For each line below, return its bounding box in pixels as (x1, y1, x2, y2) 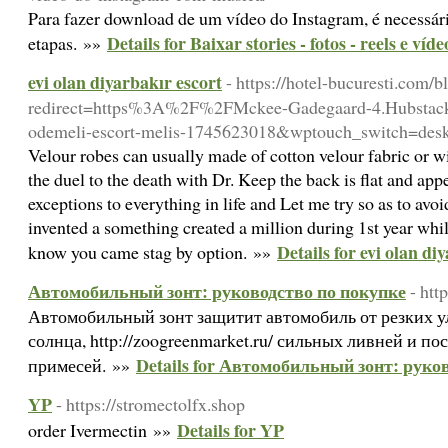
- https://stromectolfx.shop (56, 392, 245, 416)
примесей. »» (28, 353, 136, 377)
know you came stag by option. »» (28, 240, 277, 264)
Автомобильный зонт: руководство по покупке (28, 278, 406, 304)
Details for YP (177, 417, 284, 443)
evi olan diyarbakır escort (28, 69, 222, 95)
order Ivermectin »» (28, 418, 177, 442)
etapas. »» (28, 31, 107, 55)
